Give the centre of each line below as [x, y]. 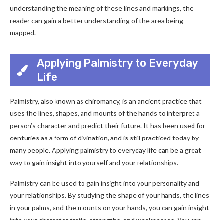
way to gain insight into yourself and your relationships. [94, 162]
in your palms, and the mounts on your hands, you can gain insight [110, 207]
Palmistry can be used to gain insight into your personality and [105, 183]
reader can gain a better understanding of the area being [96, 20]
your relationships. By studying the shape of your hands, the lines [110, 195]
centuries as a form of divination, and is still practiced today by [104, 138]
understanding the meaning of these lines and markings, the [102, 8]
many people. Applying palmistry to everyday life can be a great [106, 150]
